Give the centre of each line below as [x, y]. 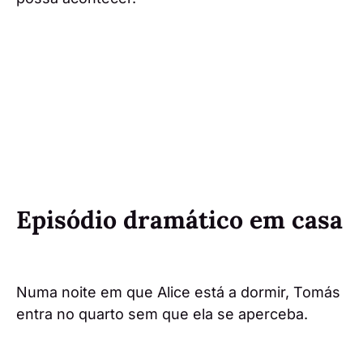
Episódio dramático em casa [179, 219]
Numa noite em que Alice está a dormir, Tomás [178, 292]
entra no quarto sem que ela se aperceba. [162, 314]
